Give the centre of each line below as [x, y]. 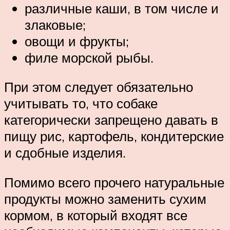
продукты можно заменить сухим [105, 199]
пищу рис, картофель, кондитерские [114, 136]
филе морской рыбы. [89, 57]
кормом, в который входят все [96, 215]
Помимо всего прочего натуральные [114, 182]
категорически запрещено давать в [111, 120]
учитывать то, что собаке [81, 103]
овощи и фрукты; [77, 41]
